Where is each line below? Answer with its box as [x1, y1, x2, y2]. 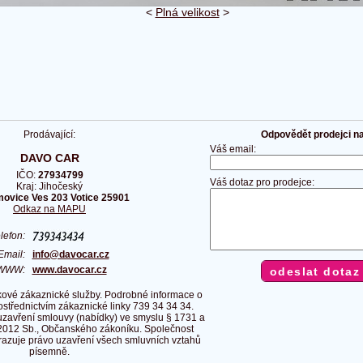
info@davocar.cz [32, 248, 109, 260]
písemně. [29, 345, 70, 357]
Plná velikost [155, 6, 220, 19]
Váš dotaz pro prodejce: [210, 177, 314, 189]
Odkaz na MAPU [13, 203, 86, 215]
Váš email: [210, 143, 256, 156]
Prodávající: [23, 129, 75, 141]
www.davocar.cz [32, 263, 107, 275]
